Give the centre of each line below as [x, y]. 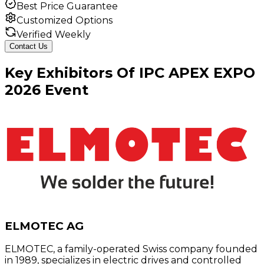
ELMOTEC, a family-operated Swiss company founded [131, 249]
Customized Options [65, 20]
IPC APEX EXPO [197, 72]
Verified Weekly [54, 34]
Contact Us [29, 46]
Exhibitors [75, 72]
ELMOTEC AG [44, 226]
